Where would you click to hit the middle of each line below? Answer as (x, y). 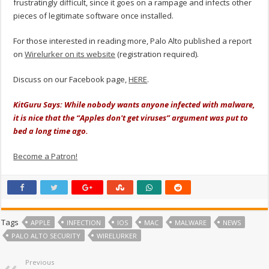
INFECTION (84, 223)
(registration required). (157, 54)
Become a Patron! (46, 156)
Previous (40, 262)
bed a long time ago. (52, 131)
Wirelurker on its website (70, 54)
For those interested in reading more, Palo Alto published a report (133, 41)
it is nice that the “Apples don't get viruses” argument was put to (131, 118)
